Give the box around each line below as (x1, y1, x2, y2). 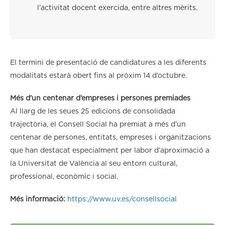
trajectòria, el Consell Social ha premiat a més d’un (10, 121, 186, 128)
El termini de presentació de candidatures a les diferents (10, 59, 206, 66)
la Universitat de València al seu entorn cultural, (10, 160, 177, 167)
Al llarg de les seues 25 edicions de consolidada (10, 107, 175, 115)
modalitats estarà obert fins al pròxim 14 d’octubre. (10, 72, 187, 79)
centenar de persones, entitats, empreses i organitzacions (10, 134, 211, 141)
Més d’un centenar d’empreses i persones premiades (10, 94, 190, 102)
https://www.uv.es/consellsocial (67, 195, 177, 203)
